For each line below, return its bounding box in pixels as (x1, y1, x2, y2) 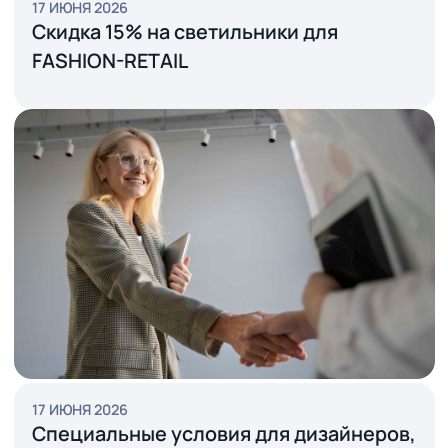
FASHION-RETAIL (35, 201, 209, 232)
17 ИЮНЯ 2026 (35, 146, 142, 169)
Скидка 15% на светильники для (35, 169, 376, 200)
